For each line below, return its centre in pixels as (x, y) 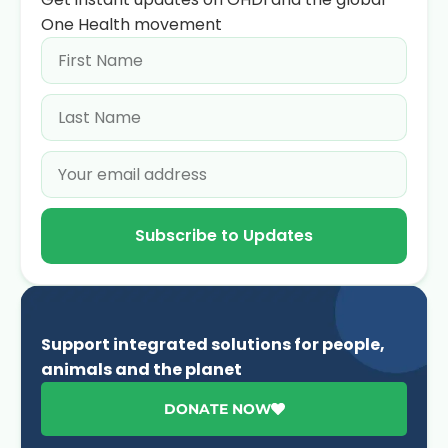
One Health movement (131, 24)
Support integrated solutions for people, (213, 344)
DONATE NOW (217, 409)
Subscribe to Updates (224, 235)
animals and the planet (141, 369)
